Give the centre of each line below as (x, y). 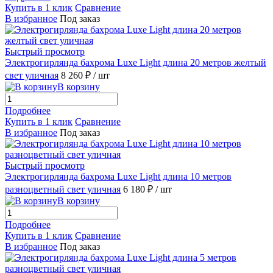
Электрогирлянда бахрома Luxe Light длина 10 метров (118, 176)
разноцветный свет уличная (63, 189)
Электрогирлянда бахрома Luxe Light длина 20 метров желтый (136, 62)
